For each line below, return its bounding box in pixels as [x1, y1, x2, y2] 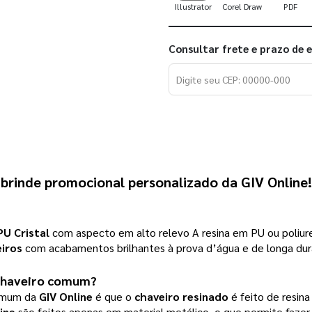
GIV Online [39, 289, 93, 304]
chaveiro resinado [134, 289, 228, 304]
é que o [93, 289, 134, 304]
